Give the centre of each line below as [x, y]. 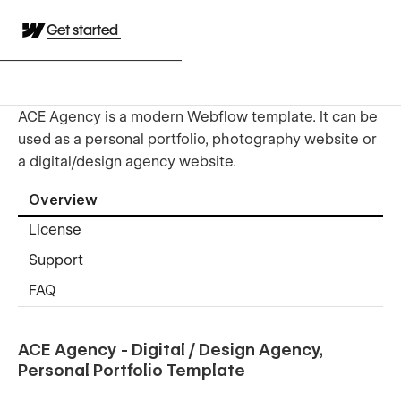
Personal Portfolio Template [132, 370]
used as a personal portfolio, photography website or [197, 139]
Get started [84, 30]
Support [56, 260]
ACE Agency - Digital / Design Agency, [171, 349]
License [55, 230]
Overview [63, 200]
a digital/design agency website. [127, 161]
